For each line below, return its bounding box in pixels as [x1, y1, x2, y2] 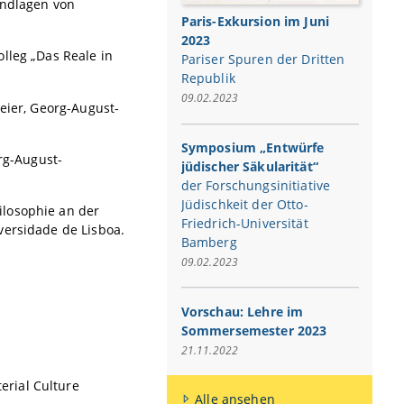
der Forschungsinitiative [180, 176, 331, 194]
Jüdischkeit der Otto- [180, 195, 308, 213]
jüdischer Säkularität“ [180, 157, 318, 175]
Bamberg [180, 233, 237, 251]
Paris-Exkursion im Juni [180, 13, 329, 31]
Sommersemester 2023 [180, 321, 327, 339]
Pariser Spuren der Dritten [180, 50, 345, 69]
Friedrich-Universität [180, 214, 308, 232]
